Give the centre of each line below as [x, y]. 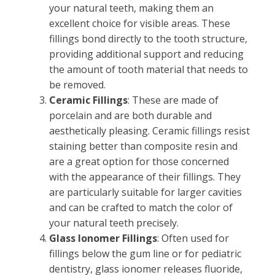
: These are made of [173, 100]
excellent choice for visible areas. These [140, 23]
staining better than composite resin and [143, 146]
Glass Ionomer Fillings [103, 238]
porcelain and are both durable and [130, 115]
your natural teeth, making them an [131, 8]
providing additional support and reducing [146, 54]
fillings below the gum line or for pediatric [145, 254]
